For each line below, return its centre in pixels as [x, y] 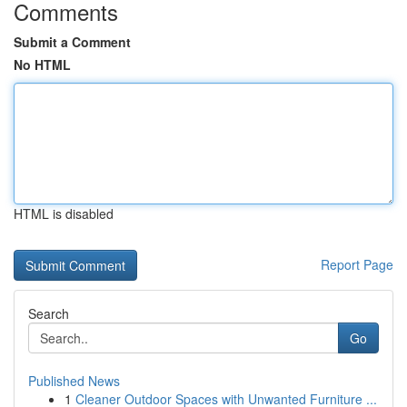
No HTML [42, 65]
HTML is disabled [64, 213]
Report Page [357, 264]
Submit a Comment [72, 42]
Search [49, 313]
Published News [74, 381]
